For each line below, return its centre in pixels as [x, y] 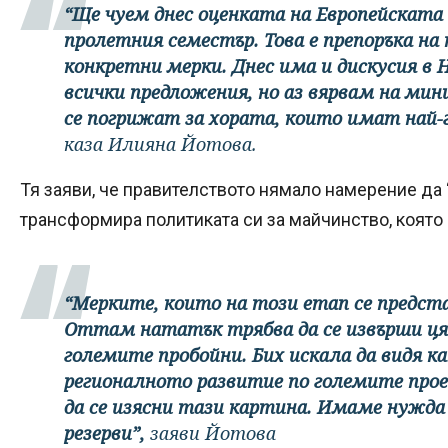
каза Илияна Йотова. [163, 143]
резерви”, [107, 432]
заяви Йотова [213, 432]
